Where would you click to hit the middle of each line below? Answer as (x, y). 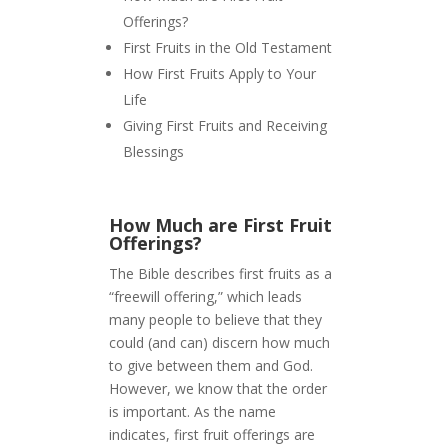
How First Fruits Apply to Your (220, 74)
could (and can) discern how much (220, 343)
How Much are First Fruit (221, 225)
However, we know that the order (218, 389)
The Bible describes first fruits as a (221, 274)
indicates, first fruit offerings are (212, 435)
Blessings (154, 152)
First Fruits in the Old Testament (228, 48)
